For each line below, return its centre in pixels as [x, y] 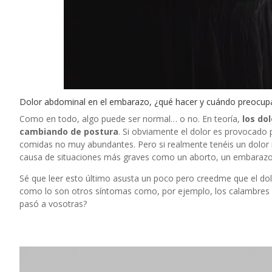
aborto [203, 157]
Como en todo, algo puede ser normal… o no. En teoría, [131, 118]
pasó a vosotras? [53, 203]
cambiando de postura [69, 131]
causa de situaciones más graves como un [104, 157]
